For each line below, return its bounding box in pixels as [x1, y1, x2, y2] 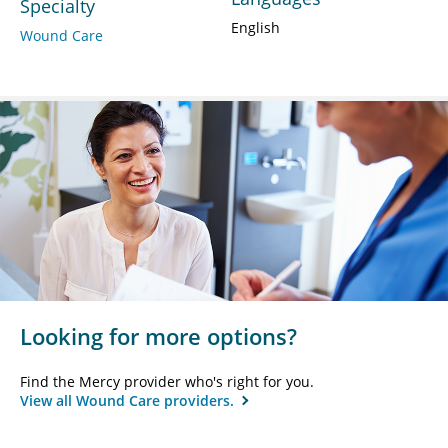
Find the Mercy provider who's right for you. [20, 371, 314, 391]
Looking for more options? [20, 320, 297, 351]
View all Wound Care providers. [20, 390, 238, 410]
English [231, 17, 280, 37]
